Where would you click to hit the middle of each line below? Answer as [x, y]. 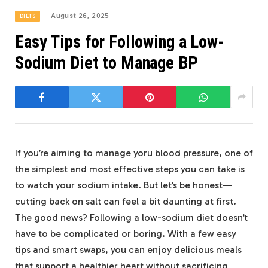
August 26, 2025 [80, 16]
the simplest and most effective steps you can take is [130, 169]
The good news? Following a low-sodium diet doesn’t [131, 218]
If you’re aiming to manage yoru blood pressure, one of [134, 153]
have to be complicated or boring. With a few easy [126, 234]
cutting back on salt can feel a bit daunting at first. [126, 202]
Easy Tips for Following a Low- [120, 42]
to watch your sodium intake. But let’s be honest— [124, 185]
